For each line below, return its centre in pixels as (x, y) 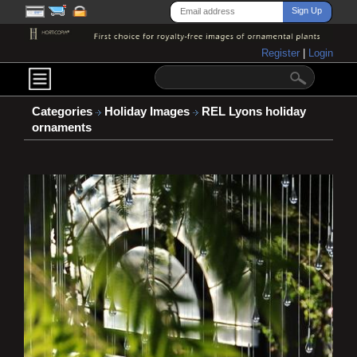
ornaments (62, 128)
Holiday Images (149, 112)
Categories (62, 112)
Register (282, 53)
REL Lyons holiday (252, 112)
